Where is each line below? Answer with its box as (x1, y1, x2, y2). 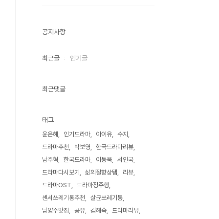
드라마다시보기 (42, 169, 80, 176)
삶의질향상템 (85, 169, 117, 176)
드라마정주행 (77, 181, 109, 189)
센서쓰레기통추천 (42, 194, 85, 201)
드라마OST (42, 181, 71, 189)
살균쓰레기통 (90, 194, 123, 201)
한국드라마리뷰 (96, 143, 133, 151)
